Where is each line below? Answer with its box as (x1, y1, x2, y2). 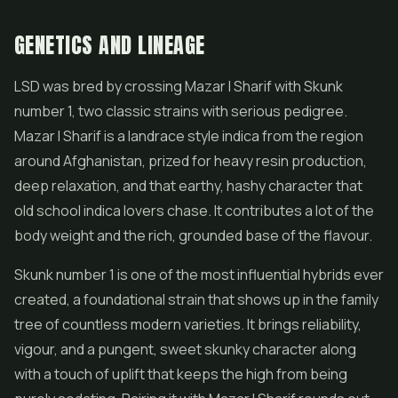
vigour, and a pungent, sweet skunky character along (14, 339, 356, 359)
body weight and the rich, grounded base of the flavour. (14, 226, 372, 245)
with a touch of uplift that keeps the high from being (14, 364, 347, 384)
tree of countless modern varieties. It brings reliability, (14, 314, 362, 334)
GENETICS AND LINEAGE (14, 29, 205, 61)
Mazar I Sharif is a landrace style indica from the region (14, 126, 363, 146)
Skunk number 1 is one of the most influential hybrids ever (14, 265, 384, 284)
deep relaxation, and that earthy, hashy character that (14, 176, 362, 195)
